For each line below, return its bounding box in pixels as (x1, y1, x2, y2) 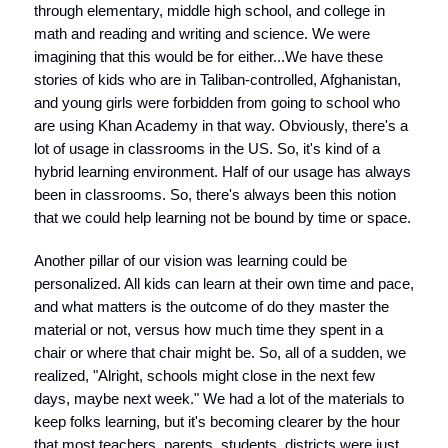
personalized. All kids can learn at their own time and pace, (34, 275, 414, 292)
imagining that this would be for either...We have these (34, 48, 383, 65)
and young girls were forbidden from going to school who (34, 94, 400, 111)
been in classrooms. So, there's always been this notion (34, 186, 396, 203)
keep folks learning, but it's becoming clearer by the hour (34, 413, 400, 430)
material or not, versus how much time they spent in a (34, 321, 383, 338)
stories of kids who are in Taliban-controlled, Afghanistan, (34, 71, 401, 88)
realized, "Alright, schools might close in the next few (34, 367, 375, 384)
